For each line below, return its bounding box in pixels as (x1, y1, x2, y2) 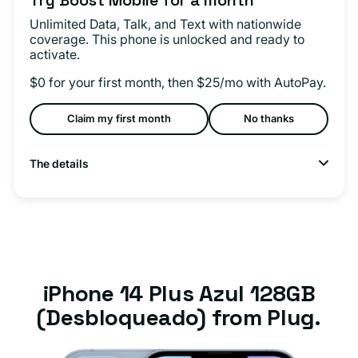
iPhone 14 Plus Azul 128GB (42, 278, 316, 308)
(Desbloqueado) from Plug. (37, 302, 321, 332)
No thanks (243, 112, 294, 125)
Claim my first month (67, 112, 172, 125)
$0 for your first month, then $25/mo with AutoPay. (30, 74, 326, 90)
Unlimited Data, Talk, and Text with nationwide (30, 15, 301, 32)
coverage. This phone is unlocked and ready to (30, 30, 304, 47)
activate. (30, 46, 80, 62)
